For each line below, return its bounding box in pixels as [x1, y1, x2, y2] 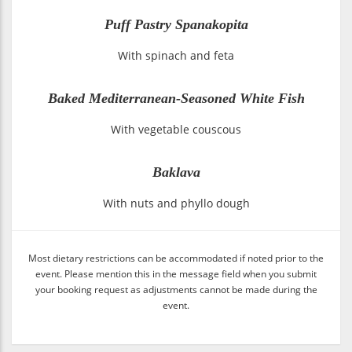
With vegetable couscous [111, 122, 241, 137]
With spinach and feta [118, 48, 234, 64]
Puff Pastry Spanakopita [104, 16, 248, 33]
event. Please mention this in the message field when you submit [35, 267, 317, 280]
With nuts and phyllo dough [102, 196, 250, 211]
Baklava [152, 164, 200, 181]
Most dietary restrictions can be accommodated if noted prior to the [28, 251, 324, 265]
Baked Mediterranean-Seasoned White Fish [47, 90, 305, 107]
